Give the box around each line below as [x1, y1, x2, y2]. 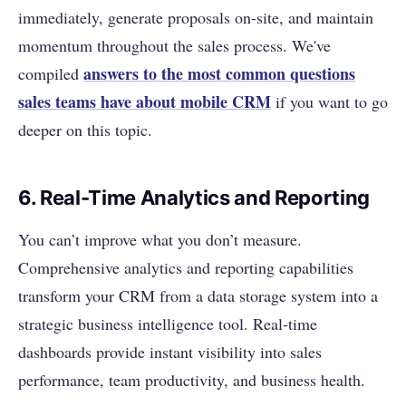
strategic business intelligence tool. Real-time [18, 313, 317, 335]
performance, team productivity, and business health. [18, 369, 365, 391]
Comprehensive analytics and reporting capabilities [18, 256, 353, 279]
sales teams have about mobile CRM [18, 90, 271, 114]
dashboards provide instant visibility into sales [18, 341, 322, 363]
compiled [18, 63, 83, 85]
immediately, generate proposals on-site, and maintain [18, 6, 373, 29]
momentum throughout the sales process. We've [18, 34, 331, 57]
